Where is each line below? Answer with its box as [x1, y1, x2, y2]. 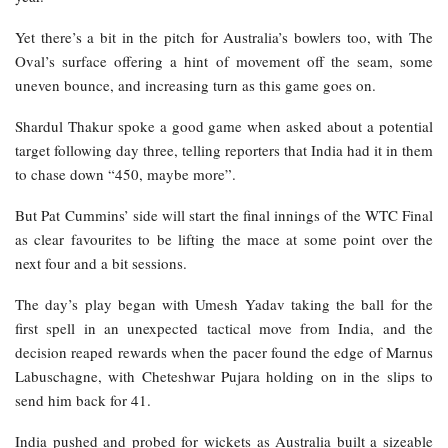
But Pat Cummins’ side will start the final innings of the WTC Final [15, 205, 433, 226]
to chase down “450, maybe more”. [15, 164, 236, 185]
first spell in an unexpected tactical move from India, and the [15, 318, 433, 339]
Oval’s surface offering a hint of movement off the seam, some [15, 51, 433, 72]
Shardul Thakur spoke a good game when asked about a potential [15, 116, 433, 137]
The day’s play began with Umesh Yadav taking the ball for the [15, 294, 433, 315]
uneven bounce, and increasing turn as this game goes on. [15, 75, 376, 96]
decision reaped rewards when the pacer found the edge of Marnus [15, 342, 433, 363]
